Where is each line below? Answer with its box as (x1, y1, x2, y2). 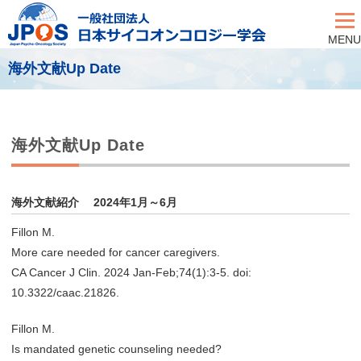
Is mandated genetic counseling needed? (11, 342, 222, 355)
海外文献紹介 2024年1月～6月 (11, 196, 177, 209)
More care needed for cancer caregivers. (11, 246, 220, 259)
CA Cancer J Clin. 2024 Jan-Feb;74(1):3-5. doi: (11, 266, 251, 279)
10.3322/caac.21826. (11, 286, 119, 299)
